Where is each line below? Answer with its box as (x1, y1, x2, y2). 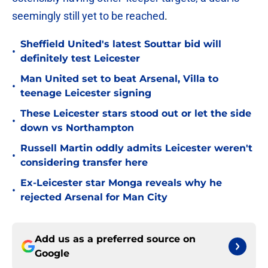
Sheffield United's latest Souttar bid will (20, 38, 221, 50)
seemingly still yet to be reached (12, 10, 165, 23)
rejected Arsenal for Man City (20, 191, 167, 203)
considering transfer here (20, 157, 148, 169)
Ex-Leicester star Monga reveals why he (20, 177, 222, 189)
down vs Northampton (20, 122, 134, 134)
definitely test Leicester (20, 53, 140, 65)
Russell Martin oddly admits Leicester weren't (20, 142, 252, 154)
